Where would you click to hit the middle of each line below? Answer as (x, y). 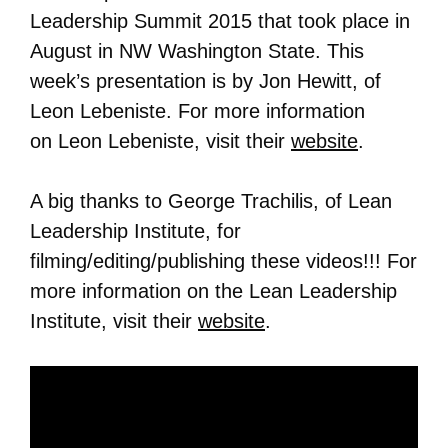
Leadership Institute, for (135, 231)
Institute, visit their (114, 321)
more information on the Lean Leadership (213, 291)
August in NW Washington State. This (197, 51)
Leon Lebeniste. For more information (197, 111)
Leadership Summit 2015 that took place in (220, 21)
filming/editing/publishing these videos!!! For (223, 261)
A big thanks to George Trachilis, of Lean (211, 201)
